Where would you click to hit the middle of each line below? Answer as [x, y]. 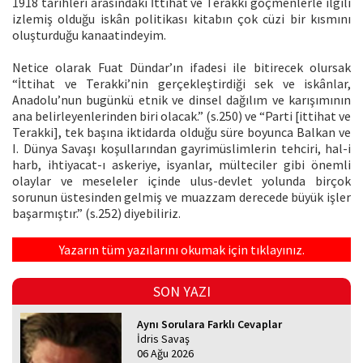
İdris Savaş [164, 338]
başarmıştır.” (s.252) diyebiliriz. [96, 213]
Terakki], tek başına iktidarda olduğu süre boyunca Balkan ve [181, 132]
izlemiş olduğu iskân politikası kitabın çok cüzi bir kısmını [181, 18]
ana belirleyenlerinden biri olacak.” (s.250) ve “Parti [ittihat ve [181, 115]
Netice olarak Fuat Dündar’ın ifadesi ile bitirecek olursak [181, 67]
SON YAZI [181, 291]
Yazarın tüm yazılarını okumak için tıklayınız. [181, 249]
